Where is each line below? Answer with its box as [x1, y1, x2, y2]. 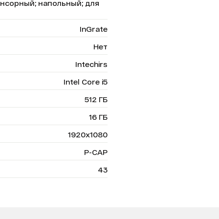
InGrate [80, 25, 108, 33]
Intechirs [75, 60, 108, 68]
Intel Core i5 [64, 78, 108, 86]
